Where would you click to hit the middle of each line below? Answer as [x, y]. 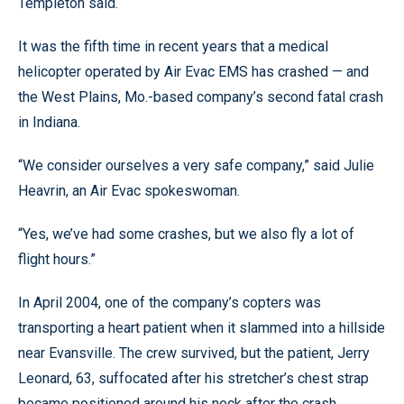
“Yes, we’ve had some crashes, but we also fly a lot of [186, 234]
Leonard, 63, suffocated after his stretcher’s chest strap [193, 378]
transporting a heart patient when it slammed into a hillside [202, 328]
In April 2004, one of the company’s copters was [170, 303]
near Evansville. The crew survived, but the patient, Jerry [194, 353]
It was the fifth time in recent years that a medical [173, 46]
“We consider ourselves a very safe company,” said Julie [196, 165]
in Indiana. [49, 122]
